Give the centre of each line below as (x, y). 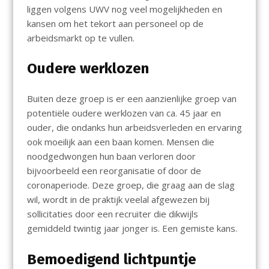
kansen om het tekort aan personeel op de (115, 23)
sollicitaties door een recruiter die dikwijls (112, 214)
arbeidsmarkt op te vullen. (83, 38)
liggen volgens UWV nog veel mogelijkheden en (124, 9)
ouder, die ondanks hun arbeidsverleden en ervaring (134, 128)
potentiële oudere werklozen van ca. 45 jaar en (124, 113)
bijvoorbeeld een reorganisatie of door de (114, 171)
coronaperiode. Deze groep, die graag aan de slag (131, 185)
